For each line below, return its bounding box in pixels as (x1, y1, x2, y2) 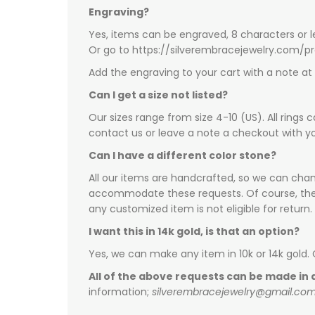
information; (89, 285, 152, 300)
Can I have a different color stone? (89, 148, 276, 163)
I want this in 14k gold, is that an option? (89, 224, 300, 239)
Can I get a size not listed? (89, 88, 228, 103)
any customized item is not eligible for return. (89, 202, 312, 217)
